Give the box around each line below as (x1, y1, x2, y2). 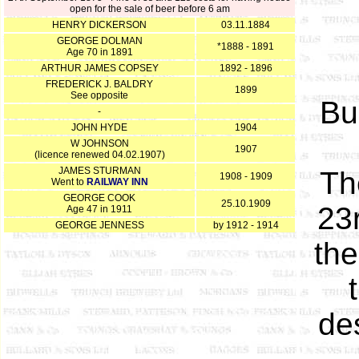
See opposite (71, 90, 128, 101)
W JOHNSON (70, 138, 129, 149)
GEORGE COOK (63, 192, 135, 204)
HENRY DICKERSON (52, 19, 147, 30)
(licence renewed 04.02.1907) (34, 149, 165, 160)
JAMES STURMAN (58, 165, 141, 176)
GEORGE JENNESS (54, 220, 144, 231)
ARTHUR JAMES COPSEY (40, 63, 159, 74)
